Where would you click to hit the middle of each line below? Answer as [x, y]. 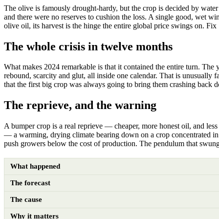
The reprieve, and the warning [80, 105]
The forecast [30, 183]
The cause [26, 200]
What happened [35, 166]
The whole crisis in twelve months [88, 46]
